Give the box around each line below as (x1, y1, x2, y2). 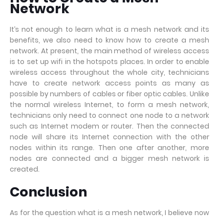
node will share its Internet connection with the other (10, 132, 209, 142)
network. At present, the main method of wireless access (10, 46, 209, 56)
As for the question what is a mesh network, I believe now (10, 208, 209, 218)
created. (10, 164, 40, 174)
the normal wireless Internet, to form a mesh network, (10, 100, 209, 109)
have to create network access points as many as (10, 78, 209, 88)
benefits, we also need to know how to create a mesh (10, 35, 209, 45)
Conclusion (10, 183, 87, 201)
